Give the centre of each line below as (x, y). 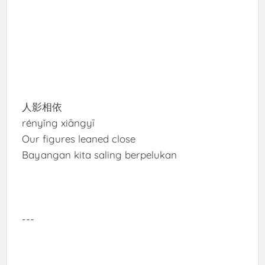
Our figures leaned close (78, 139)
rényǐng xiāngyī (58, 123)
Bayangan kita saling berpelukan (99, 155)
